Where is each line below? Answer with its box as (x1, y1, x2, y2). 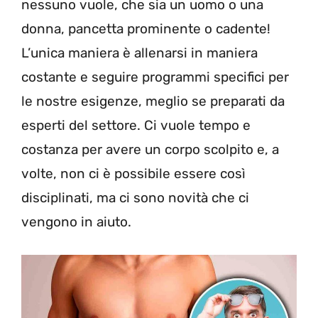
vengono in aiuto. (21, 214, 131, 230)
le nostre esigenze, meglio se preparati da (21, 93, 285, 109)
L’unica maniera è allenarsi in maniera (21, 45, 258, 61)
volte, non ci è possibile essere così (21, 165, 246, 182)
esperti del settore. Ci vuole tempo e (21, 117, 251, 133)
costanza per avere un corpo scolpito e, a (21, 141, 279, 158)
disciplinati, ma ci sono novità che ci (21, 190, 249, 206)
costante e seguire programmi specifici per (21, 69, 289, 85)
